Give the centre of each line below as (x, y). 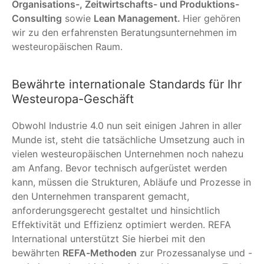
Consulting (37, 18)
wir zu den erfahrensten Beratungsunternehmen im (124, 32)
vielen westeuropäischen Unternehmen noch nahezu (128, 154)
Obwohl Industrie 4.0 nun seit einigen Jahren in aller (127, 125)
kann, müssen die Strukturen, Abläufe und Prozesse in (131, 182)
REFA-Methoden (100, 253)
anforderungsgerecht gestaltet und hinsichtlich (116, 210)
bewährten (37, 253)
